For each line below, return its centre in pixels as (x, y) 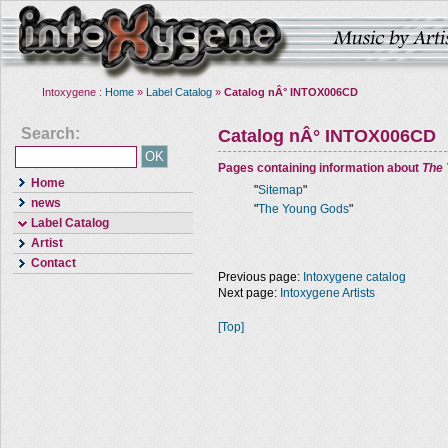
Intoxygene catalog (354, 277)
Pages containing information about (320, 168)
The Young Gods (303, 209)
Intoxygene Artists (327, 293)
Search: (50, 133)
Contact (53, 263)
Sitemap (280, 190)
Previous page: (260, 277)
